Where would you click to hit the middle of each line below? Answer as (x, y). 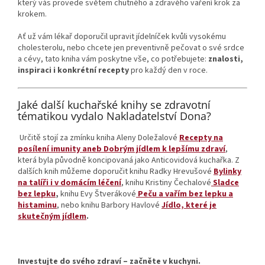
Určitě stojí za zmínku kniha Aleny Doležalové (98, 138)
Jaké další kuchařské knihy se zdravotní (114, 104)
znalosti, (226, 59)
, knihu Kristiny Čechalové (166, 182)
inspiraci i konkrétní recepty (73, 70)
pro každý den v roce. (168, 70)
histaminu (37, 205)
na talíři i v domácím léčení (70, 182)
